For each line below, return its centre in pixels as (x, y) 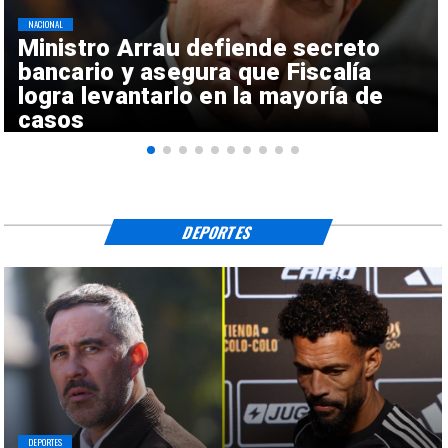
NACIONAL (45, 24)
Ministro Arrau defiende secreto (199, 47)
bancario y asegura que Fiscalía (194, 71)
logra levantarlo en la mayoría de (200, 95)
